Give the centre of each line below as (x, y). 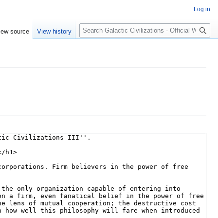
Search (95, 25)
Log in (202, 9)
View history (54, 32)
